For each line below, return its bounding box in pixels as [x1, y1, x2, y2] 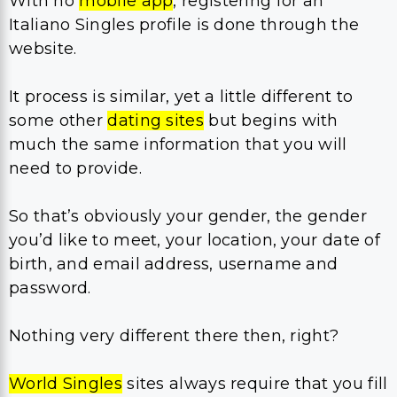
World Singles [9, 373, 122, 393]
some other [9, 110, 108, 130]
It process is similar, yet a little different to [9, 86, 354, 106]
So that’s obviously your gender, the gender [9, 206, 367, 226]
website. [9, 38, 77, 58]
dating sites [107, 110, 204, 130]
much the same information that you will [9, 134, 347, 154]
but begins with [203, 110, 339, 130]
